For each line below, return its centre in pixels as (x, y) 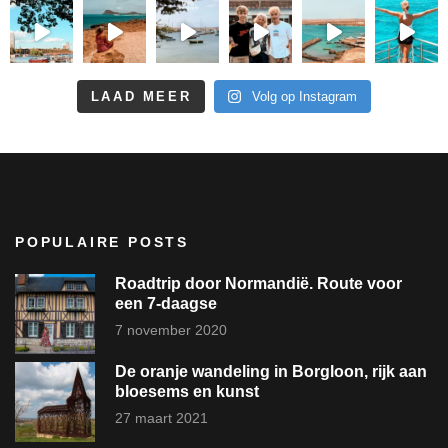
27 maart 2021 (161, 417)
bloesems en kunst (187, 392)
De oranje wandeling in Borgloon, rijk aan (271, 372)
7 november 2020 (171, 329)
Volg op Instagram (305, 97)
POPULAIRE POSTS (102, 242)
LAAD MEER (141, 97)
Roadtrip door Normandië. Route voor (258, 284)
